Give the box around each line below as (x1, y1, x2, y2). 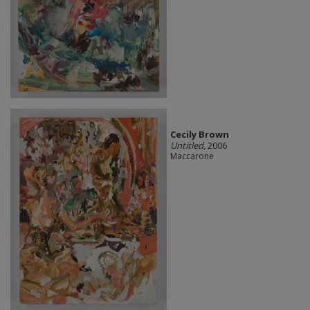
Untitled (170, 138, 203, 152)
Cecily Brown (170, 127, 229, 140)
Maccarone (170, 149, 214, 162)
